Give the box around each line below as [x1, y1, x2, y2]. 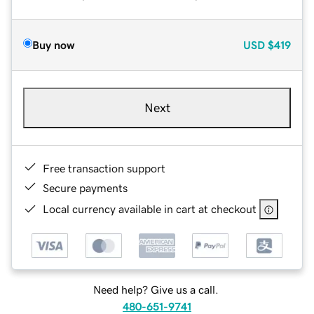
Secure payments [43, 182, 128, 193]
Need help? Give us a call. [93, 284, 219, 296]
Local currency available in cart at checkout [43, 203, 257, 214]
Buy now [32, 39, 74, 50]
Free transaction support [43, 162, 165, 174]
